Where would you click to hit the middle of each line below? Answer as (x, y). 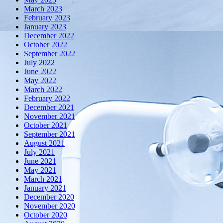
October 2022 (46, 45)
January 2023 (45, 27)
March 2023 (43, 9)
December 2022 (49, 36)
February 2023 (47, 18)
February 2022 (47, 99)
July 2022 (39, 63)
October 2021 (46, 125)
